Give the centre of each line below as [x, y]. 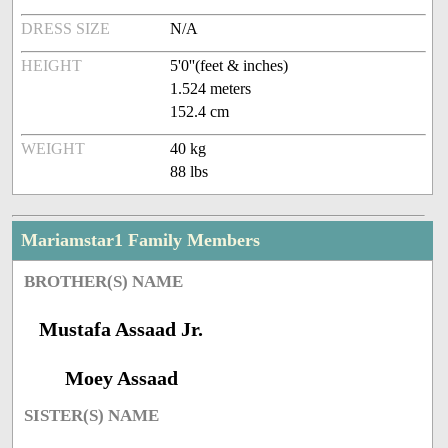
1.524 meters [211, 89]
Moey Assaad [121, 378]
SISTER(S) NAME [92, 416]
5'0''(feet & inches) [229, 66]
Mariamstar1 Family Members [141, 240]
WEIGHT [53, 149]
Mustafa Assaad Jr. [121, 329]
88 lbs [189, 172]
